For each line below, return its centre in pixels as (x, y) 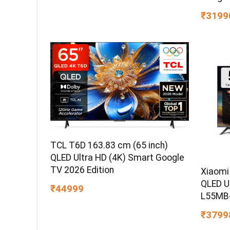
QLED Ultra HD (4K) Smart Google (118, 158)
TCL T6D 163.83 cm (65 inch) (109, 146)
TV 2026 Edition (82, 170)
